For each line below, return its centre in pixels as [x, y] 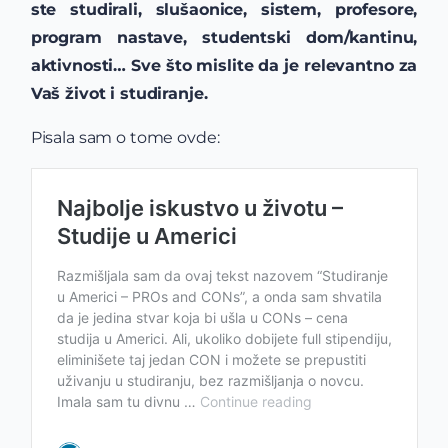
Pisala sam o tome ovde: [125, 138]
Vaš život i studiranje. [119, 94]
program [73, 38]
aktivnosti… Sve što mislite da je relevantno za [224, 66]
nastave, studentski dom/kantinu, [267, 38]
